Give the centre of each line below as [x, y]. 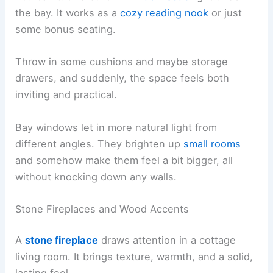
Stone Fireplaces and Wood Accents [102, 209]
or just [225, 13]
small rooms [212, 144]
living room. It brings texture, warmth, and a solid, [134, 257]
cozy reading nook [165, 13]
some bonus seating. [66, 30]
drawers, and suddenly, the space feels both [122, 78]
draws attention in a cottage [167, 240]
